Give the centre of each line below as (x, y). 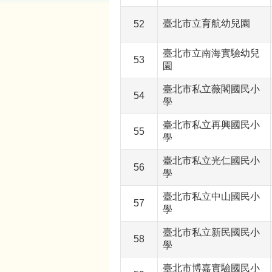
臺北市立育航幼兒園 (206, 24)
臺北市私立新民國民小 (211, 233)
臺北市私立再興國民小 (211, 125)
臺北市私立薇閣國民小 (211, 89)
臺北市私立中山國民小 (211, 197)
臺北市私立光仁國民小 (211, 161)
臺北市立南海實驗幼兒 (211, 53)
